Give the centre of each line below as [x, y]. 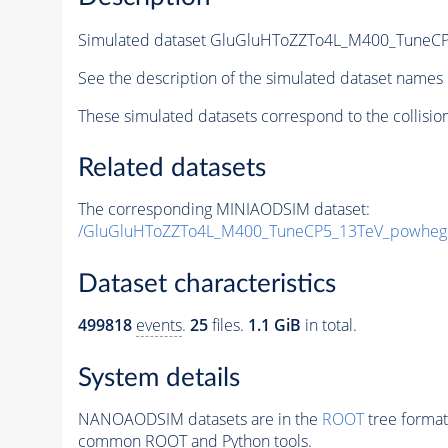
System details [158, 377]
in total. [328, 325]
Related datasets [171, 168]
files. [227, 325]
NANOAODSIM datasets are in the [199, 418]
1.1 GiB [274, 325]
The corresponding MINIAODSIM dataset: [223, 209]
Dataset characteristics [206, 284]
